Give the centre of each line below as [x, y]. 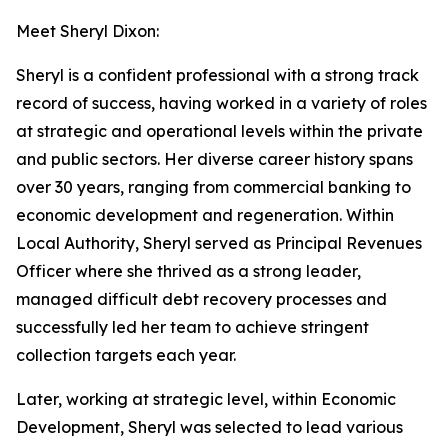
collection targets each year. [126, 355]
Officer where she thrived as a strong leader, [188, 271]
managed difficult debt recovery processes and [201, 299]
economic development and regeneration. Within [205, 215]
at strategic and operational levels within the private [219, 131]
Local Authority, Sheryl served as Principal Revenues [219, 243]
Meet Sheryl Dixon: [87, 31]
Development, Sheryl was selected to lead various [209, 427]
